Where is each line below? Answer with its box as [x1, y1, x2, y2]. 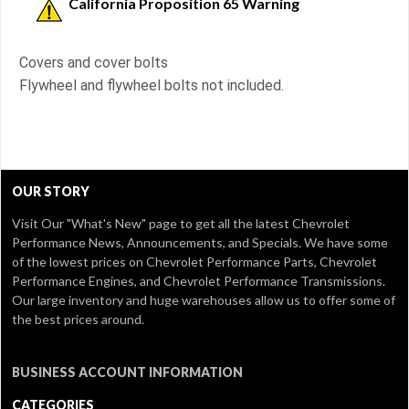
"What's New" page [67, 215, 177, 232]
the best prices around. [12, 311, 144, 328]
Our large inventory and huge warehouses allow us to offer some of [12, 292, 395, 309]
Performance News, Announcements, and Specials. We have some [12, 235, 388, 251]
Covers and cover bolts [19, 54, 168, 72]
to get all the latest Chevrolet [177, 215, 350, 232]
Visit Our [12, 215, 67, 232]
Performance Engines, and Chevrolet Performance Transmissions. [12, 273, 385, 289]
